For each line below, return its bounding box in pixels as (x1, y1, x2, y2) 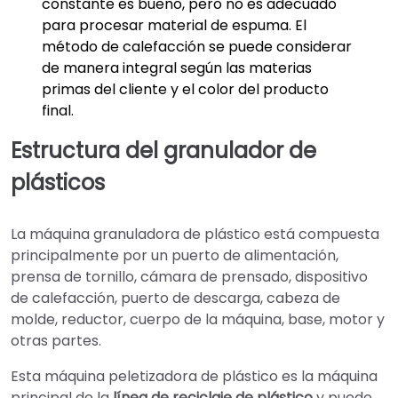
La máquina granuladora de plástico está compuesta (11, 223, 379, 244)
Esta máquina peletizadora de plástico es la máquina (11, 365, 378, 386)
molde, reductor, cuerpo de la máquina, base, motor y (11, 308, 385, 330)
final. (42, 100, 74, 122)
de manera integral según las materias (42, 58, 312, 79)
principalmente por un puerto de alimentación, (11, 244, 338, 266)
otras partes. (11, 330, 101, 351)
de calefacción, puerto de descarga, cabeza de (11, 287, 340, 308)
